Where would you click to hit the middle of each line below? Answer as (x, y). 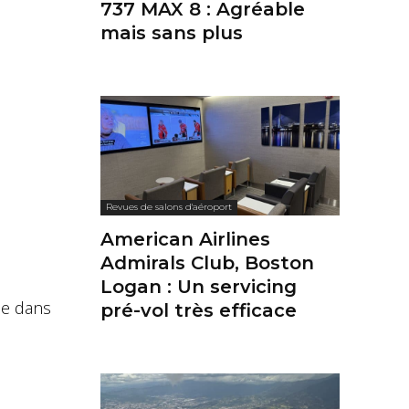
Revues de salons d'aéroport (169, 207)
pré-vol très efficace (199, 311)
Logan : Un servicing (199, 287)
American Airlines (185, 240)
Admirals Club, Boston (207, 263)
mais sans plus (172, 33)
